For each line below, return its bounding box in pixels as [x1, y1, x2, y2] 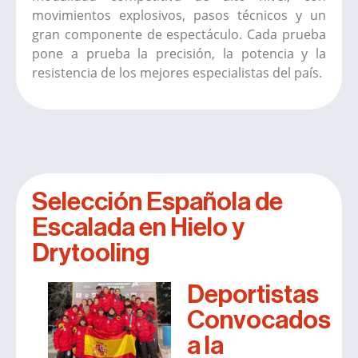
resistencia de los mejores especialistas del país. [32, 63, 322, 82]
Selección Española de [32, 189, 283, 216]
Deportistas [187, 282, 319, 308]
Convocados [187, 308, 331, 334]
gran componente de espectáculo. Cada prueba [32, 25, 326, 43]
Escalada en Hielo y [32, 215, 245, 241]
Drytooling [32, 241, 149, 267]
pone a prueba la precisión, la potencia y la [32, 44, 326, 62]
